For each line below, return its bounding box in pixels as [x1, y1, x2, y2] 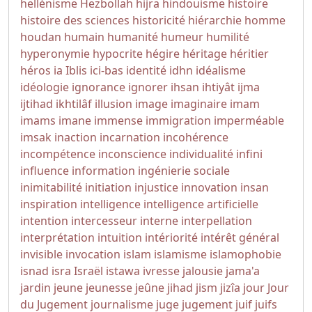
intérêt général [201, 230, 279, 245]
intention [20, 213, 68, 228]
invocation [65, 247, 120, 262]
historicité [132, 13, 185, 28]
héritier [230, 46, 269, 61]
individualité [169, 146, 233, 162]
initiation [85, 180, 132, 195]
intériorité [145, 230, 198, 245]
